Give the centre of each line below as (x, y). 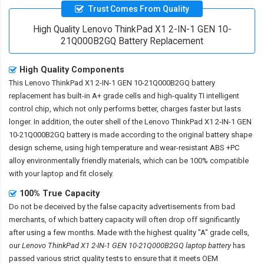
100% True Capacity (60, 193)
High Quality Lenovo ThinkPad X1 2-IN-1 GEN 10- (132, 29)
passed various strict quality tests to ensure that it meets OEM (113, 258)
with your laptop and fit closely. (61, 173)
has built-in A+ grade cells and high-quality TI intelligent (145, 95)
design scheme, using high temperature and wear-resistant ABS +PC (124, 147)
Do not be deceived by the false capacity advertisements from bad (122, 206)
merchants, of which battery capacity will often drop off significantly (124, 219)
